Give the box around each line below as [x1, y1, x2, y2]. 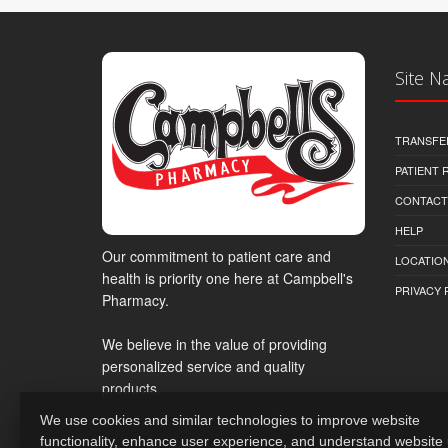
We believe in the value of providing [102, 333, 327, 354]
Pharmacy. [102, 289, 169, 310]
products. [102, 377, 161, 398]
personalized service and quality [102, 355, 305, 376]
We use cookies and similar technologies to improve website [40, 412, 420, 428]
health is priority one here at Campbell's [102, 267, 353, 288]
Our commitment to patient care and [102, 245, 331, 266]
